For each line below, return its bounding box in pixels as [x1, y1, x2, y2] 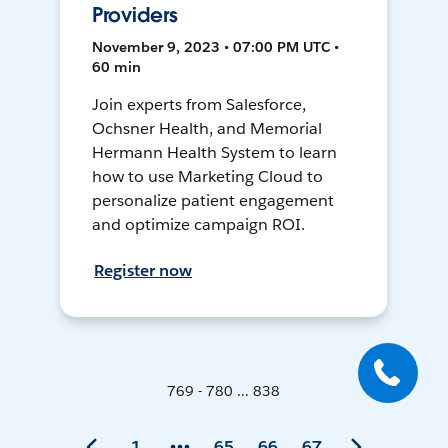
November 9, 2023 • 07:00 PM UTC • [92, 38, 340, 57]
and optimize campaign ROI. [92, 214, 305, 236]
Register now [94, 260, 193, 282]
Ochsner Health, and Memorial [92, 118, 322, 140]
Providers [92, 2, 178, 29]
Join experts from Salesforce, [92, 94, 306, 116]
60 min [92, 58, 142, 77]
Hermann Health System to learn [92, 142, 337, 164]
